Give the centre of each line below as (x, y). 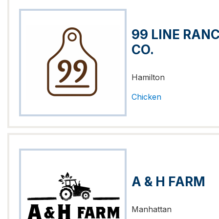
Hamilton (148, 77)
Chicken (146, 97)
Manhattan (152, 209)
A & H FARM (168, 182)
